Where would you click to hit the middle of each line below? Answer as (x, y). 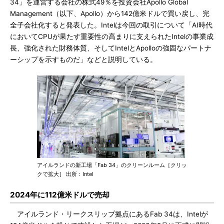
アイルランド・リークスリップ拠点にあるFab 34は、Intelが (109, 214)
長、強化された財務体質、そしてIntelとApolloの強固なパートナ (111, 48)
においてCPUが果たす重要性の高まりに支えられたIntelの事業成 (112, 36)
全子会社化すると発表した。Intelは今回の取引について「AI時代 (111, 25)
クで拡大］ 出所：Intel (65, 174)
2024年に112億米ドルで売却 (60, 195)
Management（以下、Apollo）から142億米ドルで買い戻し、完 (110, 13)
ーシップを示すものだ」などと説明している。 (83, 59)
